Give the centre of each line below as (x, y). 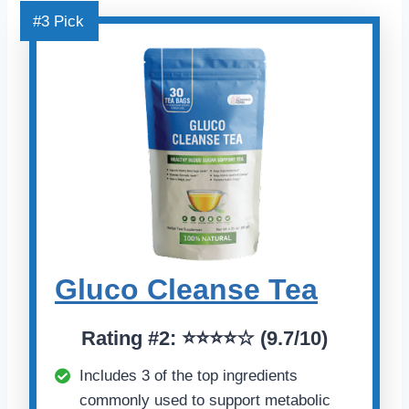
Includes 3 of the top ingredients (189, 375)
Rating (115, 338)
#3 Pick (58, 21)
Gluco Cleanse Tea (186, 289)
